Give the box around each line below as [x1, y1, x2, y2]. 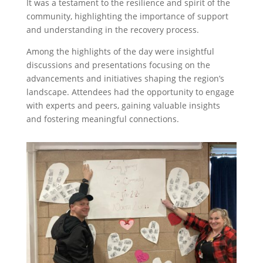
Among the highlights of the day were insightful [26, 45, 214, 57]
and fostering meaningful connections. [26, 113, 179, 124]
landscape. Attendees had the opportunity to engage [26, 86, 234, 97]
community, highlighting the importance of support [26, 10, 228, 22]
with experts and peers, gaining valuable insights [26, 99, 220, 111]
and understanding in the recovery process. [26, 23, 199, 35]
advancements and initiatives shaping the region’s [26, 72, 224, 84]
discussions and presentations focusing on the [26, 59, 210, 70]
